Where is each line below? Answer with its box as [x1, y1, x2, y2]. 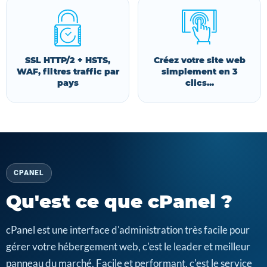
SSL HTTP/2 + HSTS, [25, 55, 110, 66]
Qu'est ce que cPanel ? [6, 190, 232, 213]
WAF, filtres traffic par [16, 66, 119, 77]
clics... [185, 77, 214, 88]
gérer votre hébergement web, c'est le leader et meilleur [6, 240, 250, 253]
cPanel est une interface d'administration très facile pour [6, 223, 250, 236]
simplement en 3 [161, 66, 238, 77]
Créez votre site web [153, 55, 246, 66]
